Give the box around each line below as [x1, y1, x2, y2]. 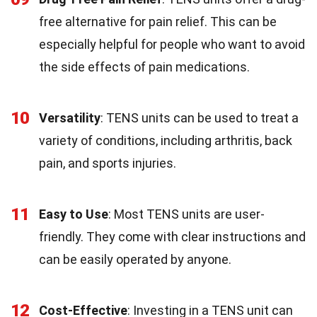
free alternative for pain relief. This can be [39, 14, 277, 29]
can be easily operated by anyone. [39, 252, 231, 267]
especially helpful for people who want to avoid [39, 37, 305, 52]
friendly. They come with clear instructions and [39, 229, 306, 244]
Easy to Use [39, 207, 108, 221]
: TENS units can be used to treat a [100, 110, 299, 125]
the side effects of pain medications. [39, 59, 250, 74]
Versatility [39, 110, 100, 125]
